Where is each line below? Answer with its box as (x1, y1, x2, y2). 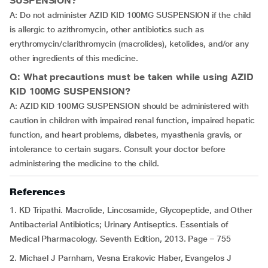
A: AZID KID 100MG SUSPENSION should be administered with (10, 101, 249, 111)
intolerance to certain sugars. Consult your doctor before (10, 144, 226, 154)
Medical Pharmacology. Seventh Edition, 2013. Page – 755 (10, 234, 231, 243)
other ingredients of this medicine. (10, 53, 139, 63)
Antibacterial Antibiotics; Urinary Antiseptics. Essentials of (10, 220, 229, 229)
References (10, 186, 66, 197)
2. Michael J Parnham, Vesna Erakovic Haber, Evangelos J (10, 253, 232, 263)
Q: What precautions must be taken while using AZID (10, 71, 254, 83)
